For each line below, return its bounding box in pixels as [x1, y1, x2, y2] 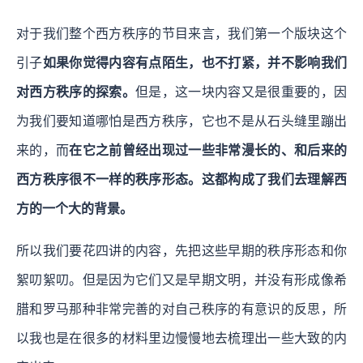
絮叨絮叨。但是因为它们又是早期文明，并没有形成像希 [16, 272, 347, 287]
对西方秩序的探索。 [16, 84, 135, 99]
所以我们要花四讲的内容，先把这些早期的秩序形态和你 [16, 243, 347, 258]
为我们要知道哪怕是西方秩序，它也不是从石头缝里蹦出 [16, 113, 347, 128]
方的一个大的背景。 [16, 201, 133, 216]
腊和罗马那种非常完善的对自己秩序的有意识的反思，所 [16, 301, 347, 316]
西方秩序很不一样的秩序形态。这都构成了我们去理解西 [16, 172, 347, 186]
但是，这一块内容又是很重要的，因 [135, 84, 347, 99]
